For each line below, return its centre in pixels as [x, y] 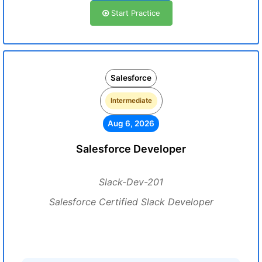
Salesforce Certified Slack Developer [131, 202]
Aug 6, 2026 [131, 123]
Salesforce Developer [131, 149]
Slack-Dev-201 [131, 182]
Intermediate [131, 101]
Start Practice [134, 13]
